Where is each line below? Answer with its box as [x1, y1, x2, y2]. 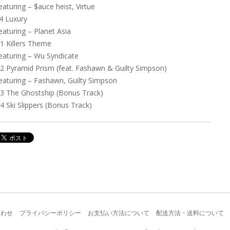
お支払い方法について [87, 208, 149, 217]
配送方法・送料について [156, 208, 224, 217]
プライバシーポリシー [19, 208, 81, 217]
